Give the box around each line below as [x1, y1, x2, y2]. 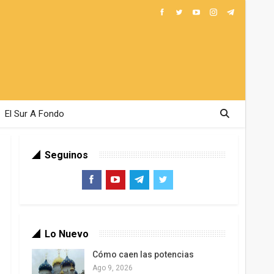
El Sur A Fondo [4, 108, 64, 119]
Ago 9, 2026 [92, 264, 133, 273]
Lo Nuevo [44, 228, 89, 240]
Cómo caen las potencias [92, 250, 194, 260]
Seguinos [44, 149, 88, 161]
